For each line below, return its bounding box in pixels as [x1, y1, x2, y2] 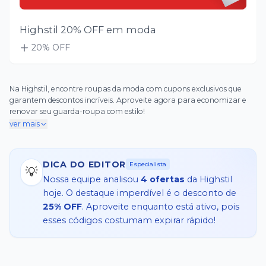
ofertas [147, 173, 185, 185]
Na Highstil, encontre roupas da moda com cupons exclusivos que [9, 84, 242, 93]
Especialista [129, 160, 167, 169]
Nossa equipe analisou [42, 173, 141, 185]
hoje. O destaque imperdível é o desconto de [42, 187, 236, 198]
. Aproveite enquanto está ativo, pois [81, 201, 239, 212]
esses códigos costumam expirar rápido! [42, 214, 216, 226]
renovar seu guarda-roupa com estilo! [9, 106, 145, 116]
